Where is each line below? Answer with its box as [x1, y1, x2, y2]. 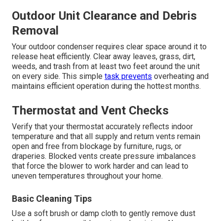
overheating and [152, 72, 209, 81]
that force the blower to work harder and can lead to [12, 161, 188, 171]
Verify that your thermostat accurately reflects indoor [12, 122, 193, 132]
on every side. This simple [12, 72, 105, 81]
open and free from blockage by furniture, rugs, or [12, 142, 182, 151]
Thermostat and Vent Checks [12, 104, 169, 118]
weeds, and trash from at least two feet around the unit [12, 62, 200, 72]
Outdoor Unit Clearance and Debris [12, 9, 197, 23]
